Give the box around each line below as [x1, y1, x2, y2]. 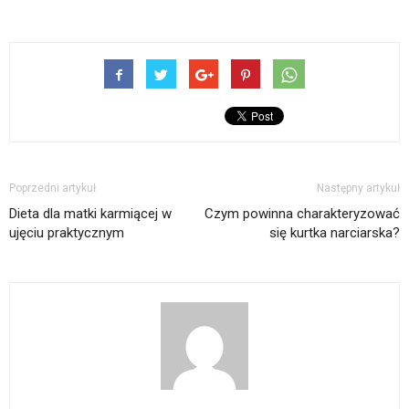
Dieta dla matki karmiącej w [9, 204, 172, 222]
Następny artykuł [317, 181, 400, 194]
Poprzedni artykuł [9, 181, 96, 194]
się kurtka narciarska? [269, 224, 400, 241]
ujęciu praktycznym [9, 224, 124, 241]
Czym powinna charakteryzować [204, 204, 400, 222]
